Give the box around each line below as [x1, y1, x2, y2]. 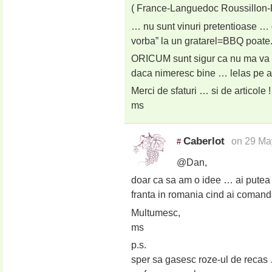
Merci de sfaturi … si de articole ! [131, 86, 271, 97]
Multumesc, [131, 207, 180, 218]
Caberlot [183, 134, 225, 147]
